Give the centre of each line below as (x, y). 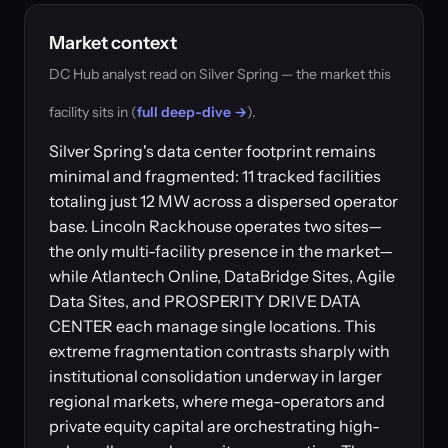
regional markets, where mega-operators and (217, 401)
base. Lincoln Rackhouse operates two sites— (215, 226)
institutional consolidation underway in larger (215, 376)
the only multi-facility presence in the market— (221, 251)
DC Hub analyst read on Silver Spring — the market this (220, 74)
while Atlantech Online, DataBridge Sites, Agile (222, 276)
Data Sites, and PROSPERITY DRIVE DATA (205, 301)
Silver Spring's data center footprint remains (212, 151)
